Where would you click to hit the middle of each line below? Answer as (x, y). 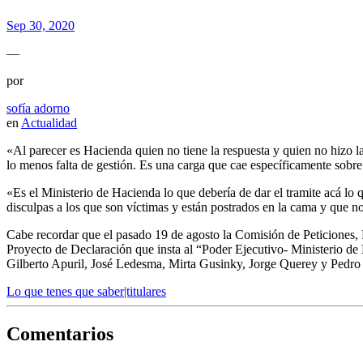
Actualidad (49, 122)
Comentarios (60, 333)
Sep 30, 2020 (41, 25)
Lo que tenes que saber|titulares (86, 291)
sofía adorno (38, 108)
